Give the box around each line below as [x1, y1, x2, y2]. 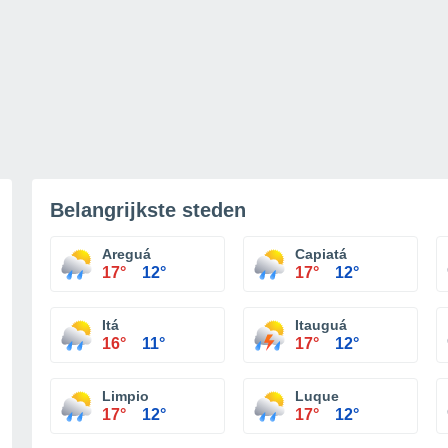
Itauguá [295, 317, 347, 333]
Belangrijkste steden [50, 199, 246, 221]
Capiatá [295, 246, 347, 262]
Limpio [102, 388, 149, 404]
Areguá [102, 246, 151, 262]
